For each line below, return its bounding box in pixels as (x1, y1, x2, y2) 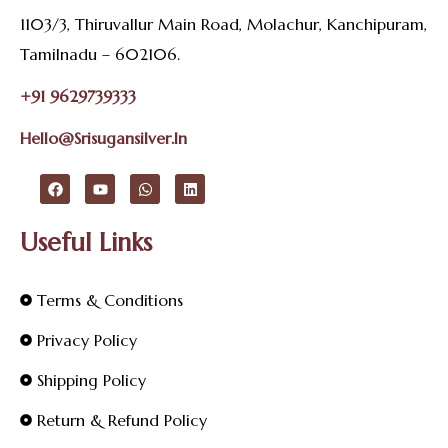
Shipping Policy (37, 370, 146, 391)
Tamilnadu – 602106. (20, 44, 180, 65)
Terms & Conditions (37, 290, 183, 311)
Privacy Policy (37, 330, 137, 351)
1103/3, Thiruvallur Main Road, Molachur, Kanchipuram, (20, 14, 427, 35)
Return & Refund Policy (37, 410, 207, 431)
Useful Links (20, 226, 152, 258)
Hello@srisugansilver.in (20, 128, 187, 149)
